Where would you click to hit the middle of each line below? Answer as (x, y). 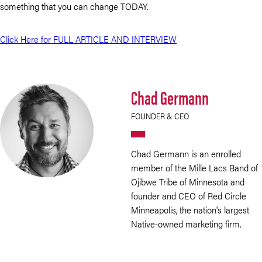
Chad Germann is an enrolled (186, 154)
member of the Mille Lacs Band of (194, 168)
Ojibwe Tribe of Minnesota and (188, 182)
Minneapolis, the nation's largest (190, 210)
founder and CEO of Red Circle (189, 196)
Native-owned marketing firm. (186, 224)
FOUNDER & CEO (160, 116)
